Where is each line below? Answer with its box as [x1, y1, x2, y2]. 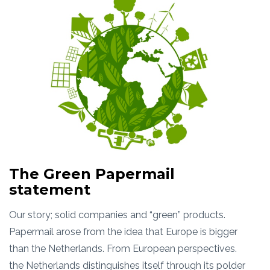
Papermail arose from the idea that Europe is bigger [9, 226, 237, 238]
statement [9, 181, 90, 199]
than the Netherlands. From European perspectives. [9, 243, 237, 255]
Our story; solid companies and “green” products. [9, 209, 225, 221]
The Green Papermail [9, 165, 175, 183]
